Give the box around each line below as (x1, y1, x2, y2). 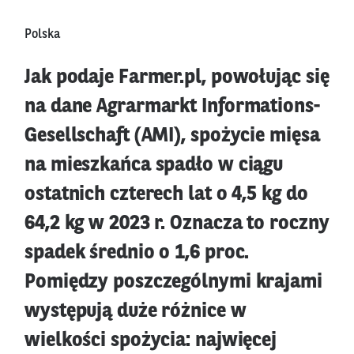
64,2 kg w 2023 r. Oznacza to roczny (24, 214, 330, 235)
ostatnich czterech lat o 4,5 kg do (24, 185, 308, 205)
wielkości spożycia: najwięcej (24, 331, 277, 352)
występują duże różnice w (24, 302, 247, 322)
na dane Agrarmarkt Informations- (24, 97, 321, 118)
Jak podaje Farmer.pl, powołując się (24, 68, 330, 88)
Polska (24, 28, 60, 42)
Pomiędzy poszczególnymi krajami (24, 273, 322, 293)
